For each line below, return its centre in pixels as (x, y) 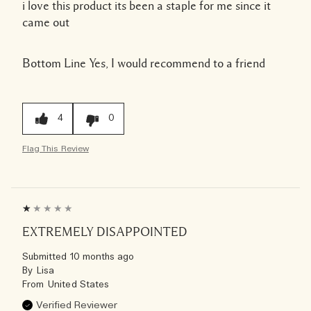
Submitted (46, 257)
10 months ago (102, 257)
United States (78, 285)
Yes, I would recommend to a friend (176, 63)
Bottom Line (54, 63)
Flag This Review (56, 148)
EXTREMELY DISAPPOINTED (105, 232)
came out (46, 22)
